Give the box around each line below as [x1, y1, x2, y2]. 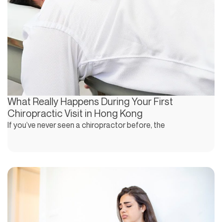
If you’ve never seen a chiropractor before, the [7, 119, 165, 130]
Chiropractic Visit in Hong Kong [7, 107, 143, 119]
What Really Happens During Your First [7, 95, 173, 108]
